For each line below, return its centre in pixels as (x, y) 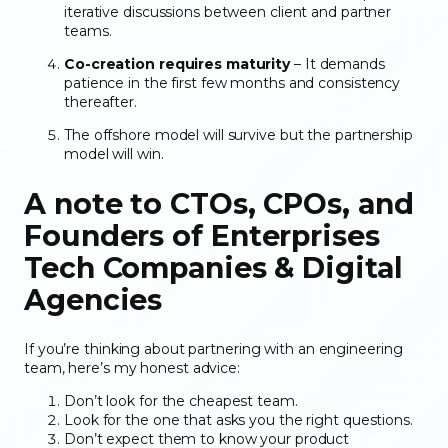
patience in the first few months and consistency (232, 83)
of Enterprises (272, 235)
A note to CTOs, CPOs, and (219, 203)
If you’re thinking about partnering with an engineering (213, 348)
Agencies (93, 299)
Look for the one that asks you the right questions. (240, 419)
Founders (94, 235)
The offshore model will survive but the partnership (238, 135)
